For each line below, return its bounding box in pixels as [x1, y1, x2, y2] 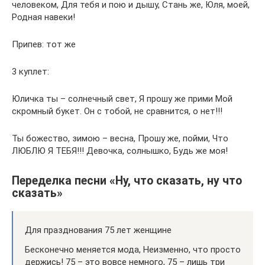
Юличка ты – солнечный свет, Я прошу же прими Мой [12, 93, 232, 104]
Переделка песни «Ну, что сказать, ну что [12, 174, 242, 188]
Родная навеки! [12, 12, 75, 22]
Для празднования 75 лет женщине [25, 225, 172, 236]
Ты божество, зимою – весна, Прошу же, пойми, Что [12, 133, 228, 144]
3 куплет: [12, 66, 49, 77]
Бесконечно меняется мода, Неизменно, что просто [25, 244, 241, 256]
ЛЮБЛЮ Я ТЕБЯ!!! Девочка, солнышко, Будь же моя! [12, 146, 228, 156]
